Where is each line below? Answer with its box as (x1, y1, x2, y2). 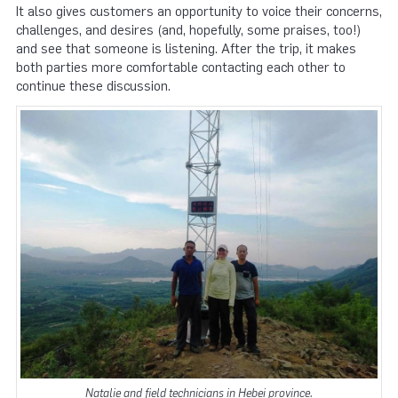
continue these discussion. (16, 78, 171, 95)
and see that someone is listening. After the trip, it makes (16, 41, 356, 58)
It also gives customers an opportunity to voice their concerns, (16, 4, 382, 20)
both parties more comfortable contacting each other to (16, 60, 346, 76)
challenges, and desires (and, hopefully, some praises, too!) (16, 22, 361, 39)
